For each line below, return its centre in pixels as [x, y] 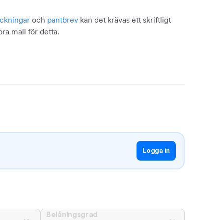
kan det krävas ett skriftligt [124, 20]
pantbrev [63, 20]
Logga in [156, 151]
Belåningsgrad [72, 215]
